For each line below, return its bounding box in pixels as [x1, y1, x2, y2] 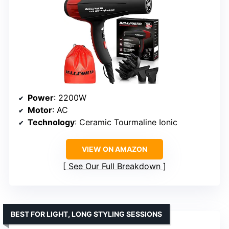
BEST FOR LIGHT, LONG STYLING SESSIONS [11, 209, 162, 218]
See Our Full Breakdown [68, 161, 161, 171]
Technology [28, 117, 75, 127]
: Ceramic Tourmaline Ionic [75, 117, 177, 127]
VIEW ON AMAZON [82, 144, 147, 153]
